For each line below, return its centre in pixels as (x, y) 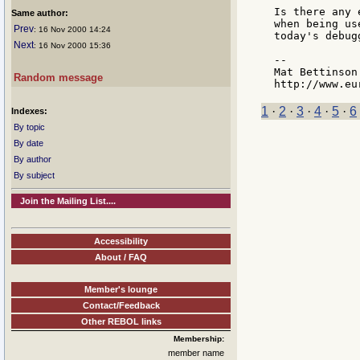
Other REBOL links (121, 321)
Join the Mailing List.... (68, 201)
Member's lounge (121, 289)
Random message (58, 78)
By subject (34, 175)
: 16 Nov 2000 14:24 (72, 29)
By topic (29, 127)
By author (33, 159)
